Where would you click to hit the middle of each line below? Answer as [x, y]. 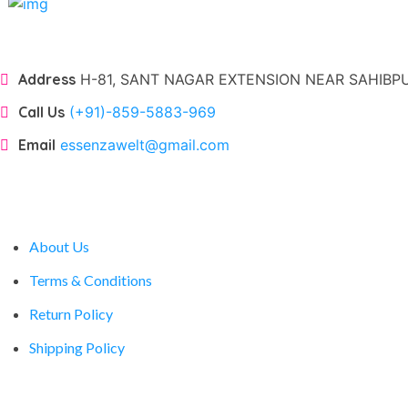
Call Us [41, 112]
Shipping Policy [77, 348]
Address [47, 80]
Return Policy [71, 314]
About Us [59, 247]
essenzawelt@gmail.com [145, 145]
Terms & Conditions [91, 280]
